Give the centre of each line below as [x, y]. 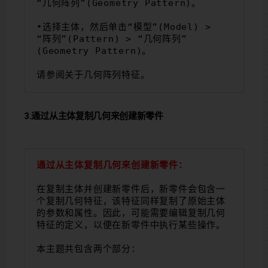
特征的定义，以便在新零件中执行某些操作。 [131, 225]
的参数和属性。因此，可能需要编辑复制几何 [131, 213]
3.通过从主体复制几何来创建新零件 [94, 116]
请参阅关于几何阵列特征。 [93, 74]
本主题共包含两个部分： [89, 249]
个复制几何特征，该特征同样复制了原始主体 [131, 201]
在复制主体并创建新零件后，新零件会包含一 [131, 189]
